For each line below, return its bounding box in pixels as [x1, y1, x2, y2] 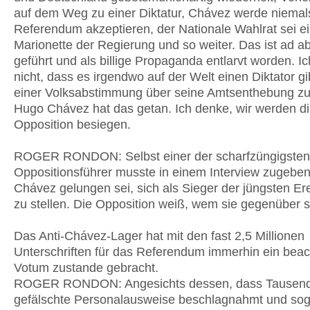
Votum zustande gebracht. [14, 261, 158, 275]
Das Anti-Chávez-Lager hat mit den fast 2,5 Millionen [14, 229, 304, 243]
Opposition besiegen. [14, 118, 131, 131]
